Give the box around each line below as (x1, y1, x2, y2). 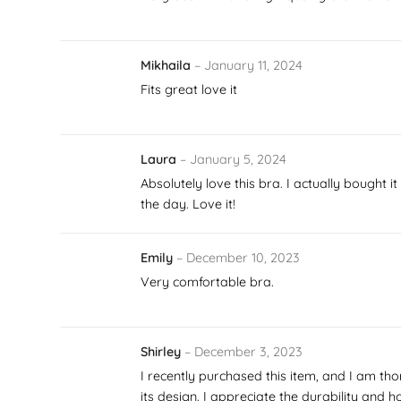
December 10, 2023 (186, 249, 301, 266)
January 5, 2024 (190, 150, 287, 167)
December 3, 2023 (194, 343, 303, 360)
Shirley (141, 343, 185, 360)
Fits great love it (141, 81, 238, 98)
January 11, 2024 (204, 56, 303, 73)
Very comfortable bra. (141, 273, 275, 290)
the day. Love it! (141, 195, 236, 212)
